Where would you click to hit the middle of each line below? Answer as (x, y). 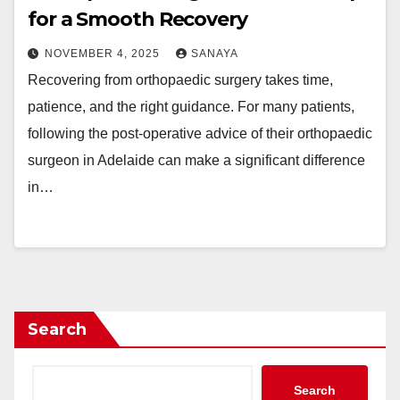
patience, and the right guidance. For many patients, (191, 107)
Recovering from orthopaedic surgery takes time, (180, 80)
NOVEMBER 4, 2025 (104, 54)
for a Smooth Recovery (137, 19)
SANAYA (215, 54)
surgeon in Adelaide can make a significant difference (196, 160)
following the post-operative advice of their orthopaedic (200, 133)
